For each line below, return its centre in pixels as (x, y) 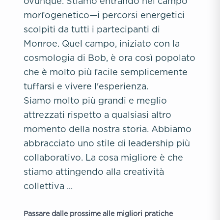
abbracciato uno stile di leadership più (107, 143)
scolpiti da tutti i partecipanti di (92, 29)
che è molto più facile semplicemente (106, 72)
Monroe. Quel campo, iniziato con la (102, 43)
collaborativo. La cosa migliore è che (103, 157)
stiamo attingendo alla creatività (94, 172)
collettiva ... (48, 186)
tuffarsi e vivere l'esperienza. (86, 86)
